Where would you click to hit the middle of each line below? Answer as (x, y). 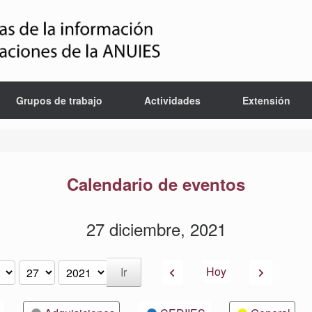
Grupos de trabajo (59, 100)
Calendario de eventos (156, 184)
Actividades (172, 100)
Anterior (198, 271)
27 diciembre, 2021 (156, 229)
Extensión (266, 100)
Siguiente (276, 271)
